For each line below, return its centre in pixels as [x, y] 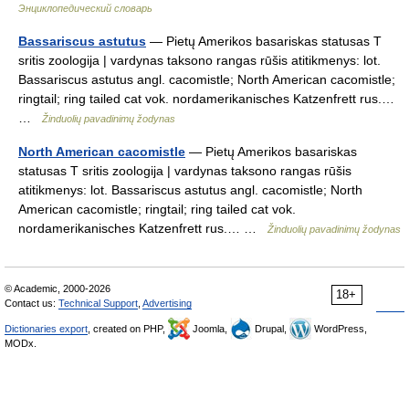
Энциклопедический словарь [85, 8]
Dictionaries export [46, 329]
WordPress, [339, 329]
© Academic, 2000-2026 [58, 288]
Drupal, [271, 329]
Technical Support [98, 303]
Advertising [167, 303]
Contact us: [31, 303]
